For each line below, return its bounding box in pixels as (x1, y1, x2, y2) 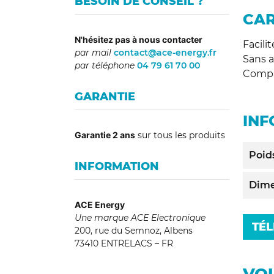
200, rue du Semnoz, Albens (75, 224, 193, 236)
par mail (75, 46, 111, 58)
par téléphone (75, 59, 135, 71)
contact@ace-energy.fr (111, 46, 217, 58)
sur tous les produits (135, 129, 225, 141)
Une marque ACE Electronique (75, 212, 206, 223)
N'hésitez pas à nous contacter (75, 34, 202, 45)
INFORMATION (75, 159, 159, 173)
